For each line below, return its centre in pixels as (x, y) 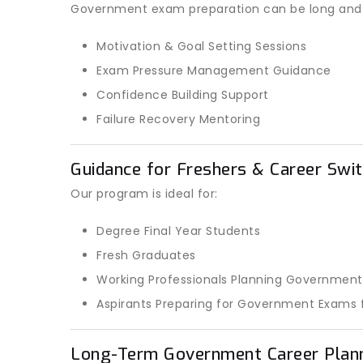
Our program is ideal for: (144, 194)
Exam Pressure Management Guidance (214, 70)
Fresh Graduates (146, 255)
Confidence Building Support (183, 95)
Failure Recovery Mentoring (178, 119)
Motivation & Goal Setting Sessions (201, 46)
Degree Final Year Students (178, 231)
